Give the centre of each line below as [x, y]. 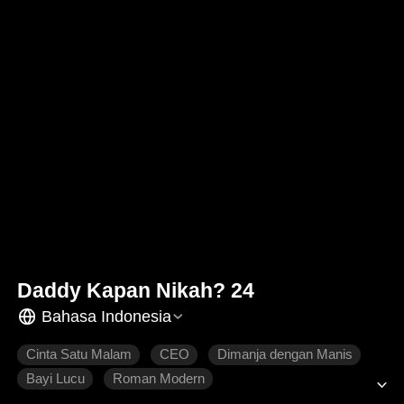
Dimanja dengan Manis [285, 355]
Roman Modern [158, 379]
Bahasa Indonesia [106, 316]
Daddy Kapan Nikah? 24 [136, 291]
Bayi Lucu [55, 379]
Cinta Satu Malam [78, 355]
